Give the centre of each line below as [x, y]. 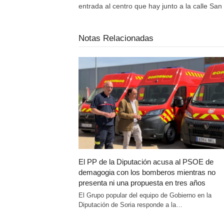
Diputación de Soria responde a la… [130, 205]
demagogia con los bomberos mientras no [147, 172]
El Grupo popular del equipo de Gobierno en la [145, 195]
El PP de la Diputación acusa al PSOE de [146, 162]
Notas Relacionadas [116, 38]
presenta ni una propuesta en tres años [142, 183]
